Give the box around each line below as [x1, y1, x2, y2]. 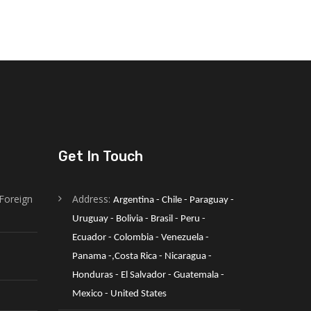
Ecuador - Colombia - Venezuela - [72, 233, 209, 243]
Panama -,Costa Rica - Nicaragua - [72, 251, 212, 262]
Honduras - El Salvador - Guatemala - [72, 270, 224, 280]
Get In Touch [58, 148, 143, 165]
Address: [72, 192, 113, 205]
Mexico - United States [72, 289, 167, 299]
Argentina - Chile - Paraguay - [112, 195, 234, 205]
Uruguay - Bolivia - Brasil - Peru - [72, 214, 205, 224]
